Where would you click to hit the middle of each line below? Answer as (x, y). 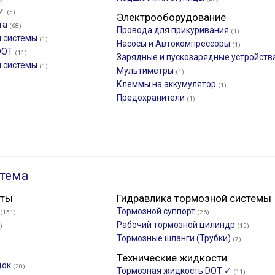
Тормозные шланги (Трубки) (175, 238)
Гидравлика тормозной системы (194, 198)
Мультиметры (146, 71)
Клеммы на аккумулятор (167, 84)
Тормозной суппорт (157, 211)
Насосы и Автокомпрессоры (174, 44)
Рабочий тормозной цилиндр (177, 225)
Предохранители (152, 98)
